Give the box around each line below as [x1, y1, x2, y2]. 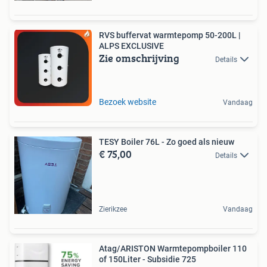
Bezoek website [99, 97, 156, 107]
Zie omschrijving [99, 50, 179, 66]
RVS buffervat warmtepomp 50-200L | [99, 30, 241, 40]
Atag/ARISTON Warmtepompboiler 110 [99, 244, 247, 253]
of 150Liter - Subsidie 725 [99, 254, 196, 264]
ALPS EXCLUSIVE [99, 41, 164, 51]
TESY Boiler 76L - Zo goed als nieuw [99, 137, 234, 147]
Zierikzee [99, 205, 127, 213]
